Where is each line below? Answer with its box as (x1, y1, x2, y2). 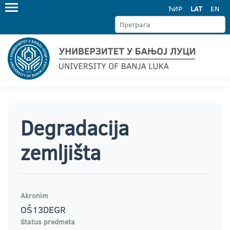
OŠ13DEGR (21, 203, 66, 216)
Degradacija (21, 113, 129, 142)
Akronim (21, 190, 48, 201)
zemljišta (21, 138, 101, 166)
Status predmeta (21, 217, 75, 227)
